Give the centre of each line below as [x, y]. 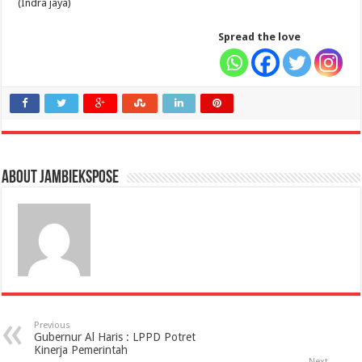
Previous [53, 325]
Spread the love [259, 37]
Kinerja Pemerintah [81, 350]
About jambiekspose [61, 178]
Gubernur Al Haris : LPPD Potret [115, 337]
